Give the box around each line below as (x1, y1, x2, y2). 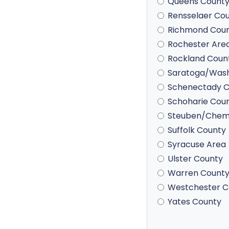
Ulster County (168, 153, 223, 165)
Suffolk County (168, 124, 226, 136)
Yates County (168, 196, 221, 208)
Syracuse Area (168, 139, 226, 150)
